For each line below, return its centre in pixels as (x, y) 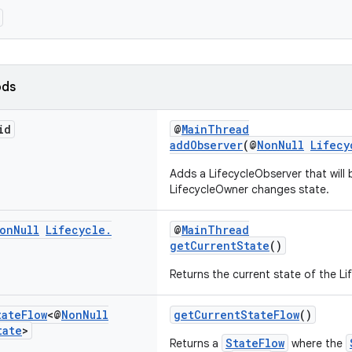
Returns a (196, 343)
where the (317, 343)
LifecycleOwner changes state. (249, 189)
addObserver (206, 145)
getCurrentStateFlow (236, 315)
